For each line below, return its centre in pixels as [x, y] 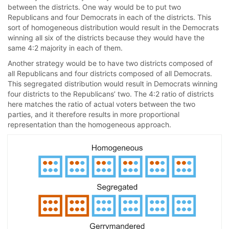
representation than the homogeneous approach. [89, 124]
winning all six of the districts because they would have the [106, 37]
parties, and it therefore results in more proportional [94, 114]
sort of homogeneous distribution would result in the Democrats [113, 27]
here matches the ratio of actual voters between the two [101, 104]
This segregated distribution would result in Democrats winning [113, 83]
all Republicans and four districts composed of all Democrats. [110, 73]
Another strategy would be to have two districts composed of [110, 63]
